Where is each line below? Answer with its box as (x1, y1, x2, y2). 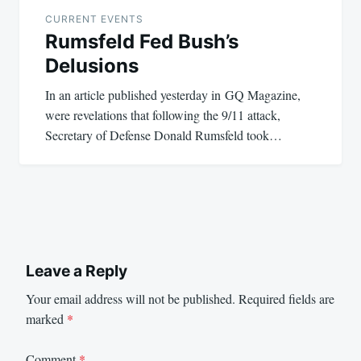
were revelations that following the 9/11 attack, (45, 106, 280, 123)
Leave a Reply (26, 261, 127, 280)
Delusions (45, 54, 139, 77)
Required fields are (239, 289, 334, 307)
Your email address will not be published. (26, 289, 235, 307)
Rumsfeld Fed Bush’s (45, 30, 239, 53)
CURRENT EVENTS (45, 13, 143, 25)
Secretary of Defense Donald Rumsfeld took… (45, 127, 282, 143)
